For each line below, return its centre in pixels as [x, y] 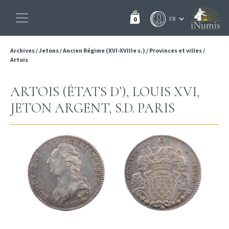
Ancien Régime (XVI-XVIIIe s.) [104, 50]
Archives [23, 50]
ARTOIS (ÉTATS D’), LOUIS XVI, [105, 92]
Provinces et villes [176, 50]
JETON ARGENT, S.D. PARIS [93, 108]
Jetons [49, 50]
